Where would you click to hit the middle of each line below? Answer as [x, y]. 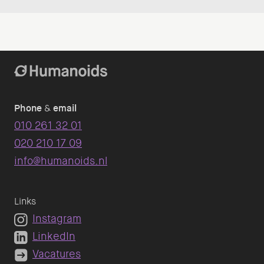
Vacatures [57, 254]
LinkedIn [54, 237]
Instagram [57, 219]
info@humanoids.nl [61, 161]
